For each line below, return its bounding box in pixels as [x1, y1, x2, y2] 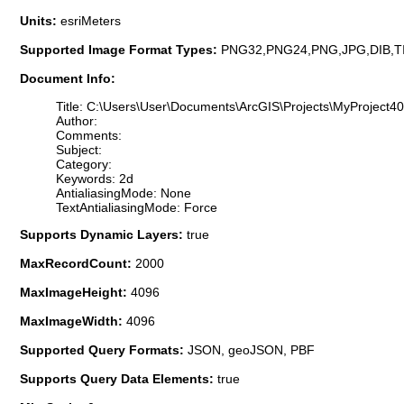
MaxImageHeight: [20, 284, 131, 299]
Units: [20, 14, 60, 29]
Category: [56, 156, 112, 171]
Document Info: [20, 71, 115, 87]
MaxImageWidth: [20, 313, 126, 328]
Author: [56, 113, 97, 128]
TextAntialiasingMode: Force [56, 199, 217, 215]
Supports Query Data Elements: [20, 371, 217, 386]
